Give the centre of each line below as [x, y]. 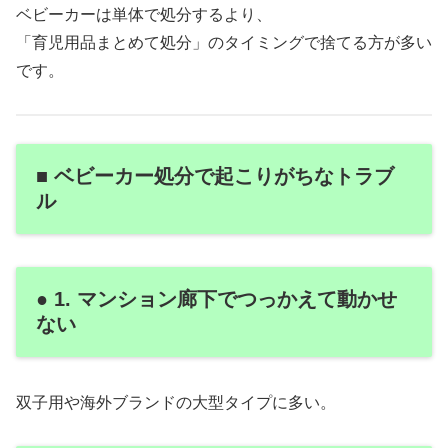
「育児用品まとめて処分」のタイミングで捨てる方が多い [224, 42]
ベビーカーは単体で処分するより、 [144, 14]
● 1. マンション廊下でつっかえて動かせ [216, 298]
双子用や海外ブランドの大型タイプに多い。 [176, 403]
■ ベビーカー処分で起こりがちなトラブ [215, 176]
